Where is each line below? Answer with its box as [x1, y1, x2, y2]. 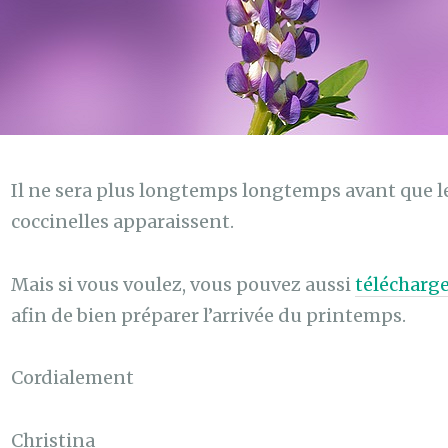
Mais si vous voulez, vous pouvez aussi [10, 272, 355, 296]
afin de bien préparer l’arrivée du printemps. [10, 303, 406, 327]
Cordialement [10, 366, 134, 390]
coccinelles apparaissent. [10, 210, 234, 234]
